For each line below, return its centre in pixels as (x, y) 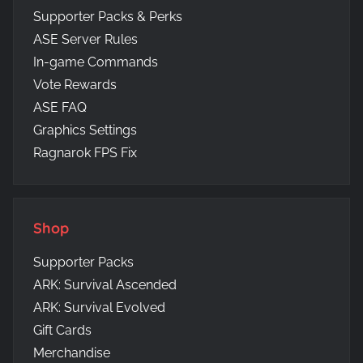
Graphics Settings (85, 130)
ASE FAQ (60, 107)
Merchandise (72, 352)
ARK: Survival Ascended (105, 284)
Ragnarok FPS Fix (85, 152)
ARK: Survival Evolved (99, 307)
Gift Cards (62, 330)
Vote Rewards (75, 84)
